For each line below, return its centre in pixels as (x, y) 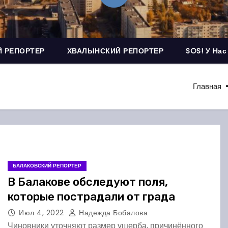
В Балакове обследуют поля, (88, 182)
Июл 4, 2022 (42, 213)
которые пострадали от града (91, 197)
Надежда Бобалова (112, 213)
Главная (207, 86)
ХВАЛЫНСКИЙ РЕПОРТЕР (115, 51)
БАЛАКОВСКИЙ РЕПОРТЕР (47, 166)
